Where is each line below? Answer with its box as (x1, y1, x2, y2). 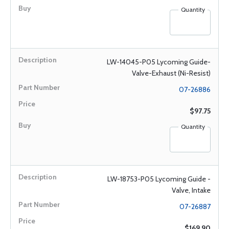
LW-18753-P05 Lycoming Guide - (107, 174, 211, 184)
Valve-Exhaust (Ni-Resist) (132, 68, 211, 78)
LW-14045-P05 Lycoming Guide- (107, 57, 211, 66)
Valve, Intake (172, 186, 211, 195)
